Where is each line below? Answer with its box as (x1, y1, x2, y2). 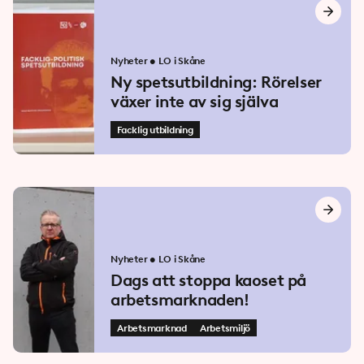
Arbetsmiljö (199, 323, 251, 334)
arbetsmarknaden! (110, 290, 249, 310)
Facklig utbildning (117, 124, 193, 136)
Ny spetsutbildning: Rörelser (110, 72, 322, 92)
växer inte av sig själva (110, 92, 279, 111)
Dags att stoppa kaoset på (110, 271, 306, 290)
